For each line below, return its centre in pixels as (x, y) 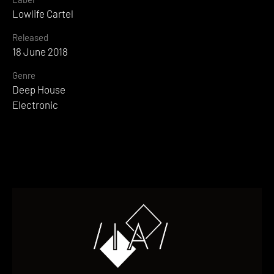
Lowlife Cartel (43, 14)
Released (30, 38)
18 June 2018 (40, 52)
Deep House (39, 90)
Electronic (35, 105)
